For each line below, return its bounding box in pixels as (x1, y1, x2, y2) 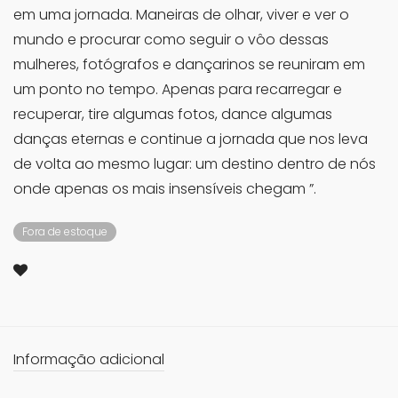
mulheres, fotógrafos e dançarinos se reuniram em (13, 54, 365, 76)
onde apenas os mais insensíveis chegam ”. (13, 179, 316, 200)
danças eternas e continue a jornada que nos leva (13, 129, 368, 150)
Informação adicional (13, 349, 164, 370)
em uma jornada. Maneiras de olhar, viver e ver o (13, 4, 349, 26)
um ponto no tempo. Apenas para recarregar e (13, 79, 342, 100)
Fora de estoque (22, 224, 107, 240)
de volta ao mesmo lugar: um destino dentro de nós (13, 154, 376, 175)
